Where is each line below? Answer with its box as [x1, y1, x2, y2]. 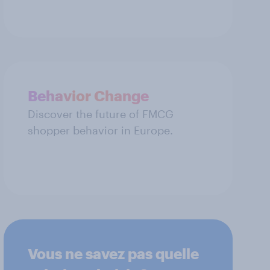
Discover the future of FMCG [28, 107, 174, 121]
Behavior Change [28, 86, 149, 104]
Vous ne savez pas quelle [28, 244, 199, 262]
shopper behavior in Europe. [28, 123, 173, 137]
